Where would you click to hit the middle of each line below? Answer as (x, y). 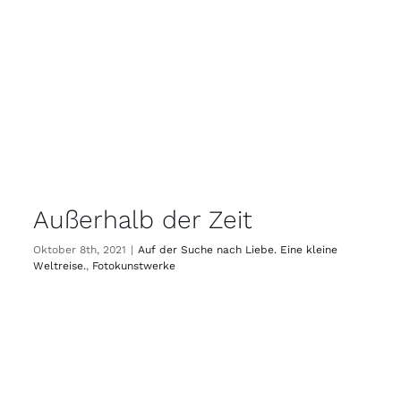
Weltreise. (60, 266)
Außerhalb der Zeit (143, 220)
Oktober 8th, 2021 (80, 250)
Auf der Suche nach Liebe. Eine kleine (238, 250)
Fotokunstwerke (134, 266)
